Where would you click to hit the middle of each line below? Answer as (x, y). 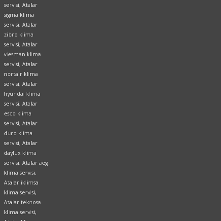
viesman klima (22, 55)
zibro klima (19, 35)
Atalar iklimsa (21, 183)
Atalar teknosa (22, 203)
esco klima (18, 114)
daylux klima (20, 153)
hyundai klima (22, 94)
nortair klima (21, 74)
